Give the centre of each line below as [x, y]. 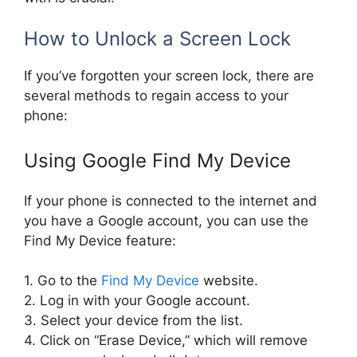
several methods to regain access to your [156, 96]
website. [229, 281]
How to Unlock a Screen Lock [157, 39]
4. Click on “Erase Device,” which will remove [166, 341]
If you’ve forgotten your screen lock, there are [169, 76]
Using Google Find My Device [157, 160]
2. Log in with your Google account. [137, 301]
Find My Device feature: [100, 240]
